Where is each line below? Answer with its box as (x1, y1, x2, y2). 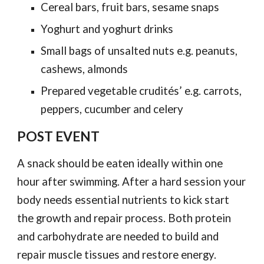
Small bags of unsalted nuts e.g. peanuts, (41, 44, 238, 57)
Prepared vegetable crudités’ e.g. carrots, (41, 84, 242, 97)
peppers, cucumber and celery (41, 103, 184, 115)
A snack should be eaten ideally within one (17, 157, 223, 170)
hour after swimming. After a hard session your (17, 175, 246, 188)
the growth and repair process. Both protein (17, 212, 232, 225)
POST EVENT (17, 128, 103, 144)
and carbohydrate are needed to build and (17, 230, 219, 243)
